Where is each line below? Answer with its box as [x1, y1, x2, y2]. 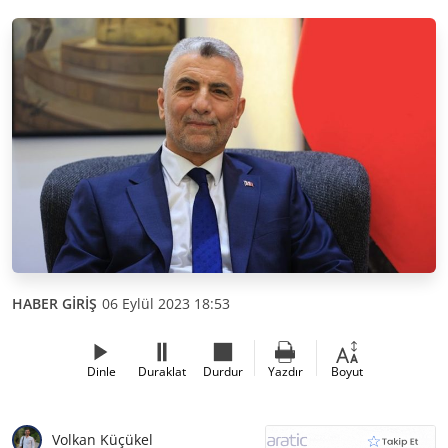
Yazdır [267, 362, 303, 380]
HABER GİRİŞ [12, 293, 97, 313]
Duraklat [138, 362, 186, 380]
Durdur [203, 362, 243, 380]
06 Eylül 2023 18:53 [102, 293, 230, 313]
